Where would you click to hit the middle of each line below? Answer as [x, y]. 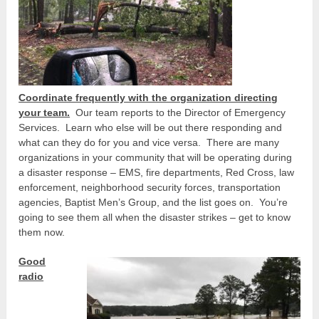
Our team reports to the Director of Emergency [179, 112]
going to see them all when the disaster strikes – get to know [155, 217]
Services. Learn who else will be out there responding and [151, 127]
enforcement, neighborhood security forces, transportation [150, 187]
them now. [42, 232]
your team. [45, 112]
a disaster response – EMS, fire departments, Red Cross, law [157, 172]
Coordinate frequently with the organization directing [148, 97]
